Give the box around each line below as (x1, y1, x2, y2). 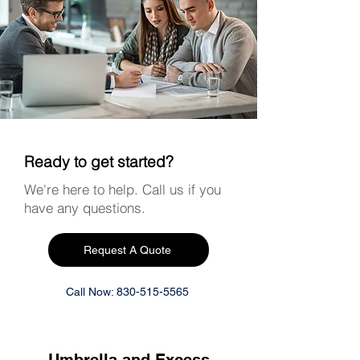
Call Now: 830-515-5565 (65, 284, 189, 298)
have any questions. (24, 199, 145, 216)
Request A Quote (83, 243, 171, 256)
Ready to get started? (24, 152, 174, 171)
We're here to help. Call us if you (24, 181, 221, 198)
